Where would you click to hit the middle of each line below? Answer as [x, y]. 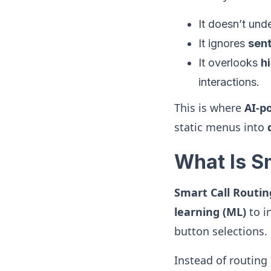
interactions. [229, 82]
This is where [209, 108]
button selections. [221, 231]
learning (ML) [210, 212]
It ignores [223, 43]
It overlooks [230, 63]
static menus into [221, 127]
